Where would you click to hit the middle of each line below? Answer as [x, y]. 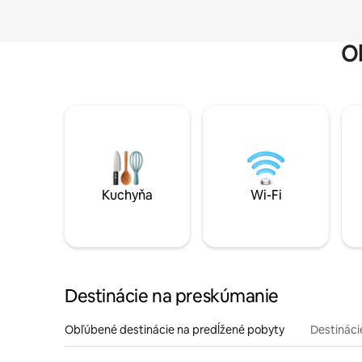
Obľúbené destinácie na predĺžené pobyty [175, 330]
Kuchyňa [128, 196]
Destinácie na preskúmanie [172, 297]
